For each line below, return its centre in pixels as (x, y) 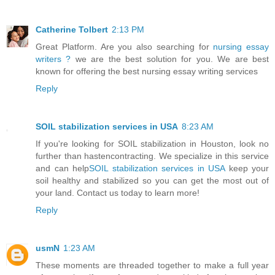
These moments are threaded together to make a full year (152, 265)
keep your (247, 168)
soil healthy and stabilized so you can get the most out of (152, 181)
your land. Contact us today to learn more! (118, 193)
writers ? (53, 59)
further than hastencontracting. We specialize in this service (152, 156)
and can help (62, 168)
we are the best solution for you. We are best (170, 59)
